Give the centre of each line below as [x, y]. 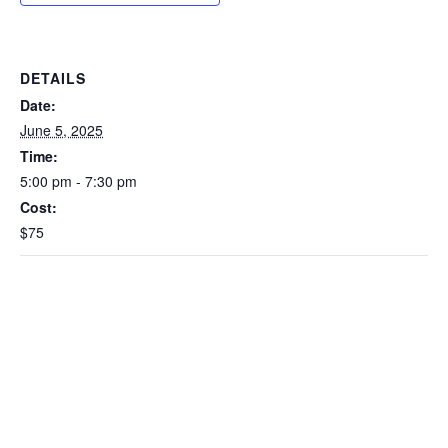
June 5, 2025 [61, 129]
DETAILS [53, 77]
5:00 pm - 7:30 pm [78, 180]
